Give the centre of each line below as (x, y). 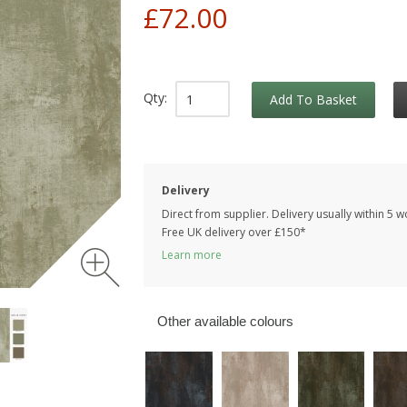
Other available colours (225, 322)
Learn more (192, 255)
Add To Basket (313, 100)
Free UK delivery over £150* (234, 233)
